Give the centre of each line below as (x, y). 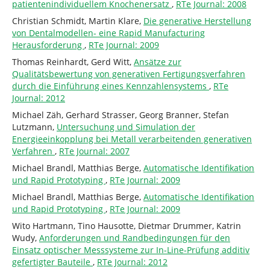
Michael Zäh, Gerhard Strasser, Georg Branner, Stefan (120, 115)
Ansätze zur (157, 61)
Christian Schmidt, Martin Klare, (77, 20)
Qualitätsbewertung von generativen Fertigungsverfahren (128, 74)
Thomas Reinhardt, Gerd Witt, (73, 61)
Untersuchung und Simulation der (126, 127)
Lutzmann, (34, 127)
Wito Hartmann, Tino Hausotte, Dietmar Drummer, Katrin (126, 225)
